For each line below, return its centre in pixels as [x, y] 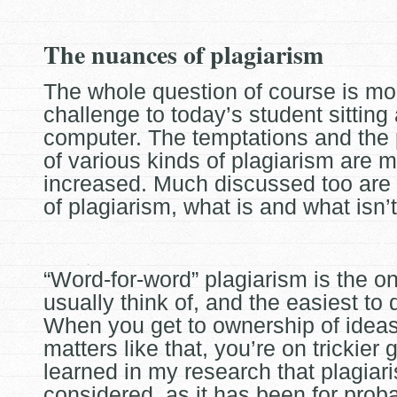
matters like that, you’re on [178, 348]
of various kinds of [137, 160]
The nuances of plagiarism [183, 54]
